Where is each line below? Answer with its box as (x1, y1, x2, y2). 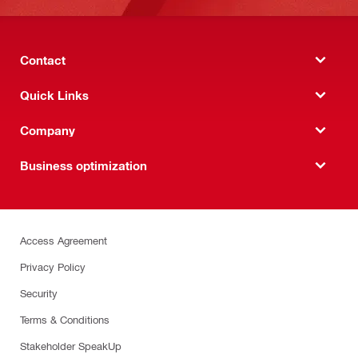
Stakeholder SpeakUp (20, 340, 121, 352)
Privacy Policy (20, 261, 86, 272)
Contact (20, 52, 66, 67)
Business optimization (20, 157, 147, 173)
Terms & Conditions (20, 313, 109, 325)
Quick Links (20, 87, 89, 102)
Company (20, 122, 75, 137)
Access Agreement (20, 234, 107, 246)
